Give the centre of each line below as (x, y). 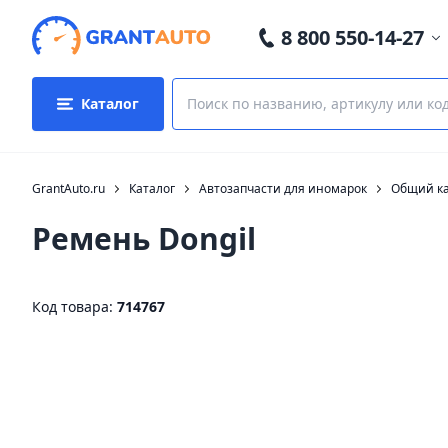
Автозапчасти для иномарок (283, 188)
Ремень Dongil (144, 238)
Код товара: (74, 306)
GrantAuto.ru (68, 188)
